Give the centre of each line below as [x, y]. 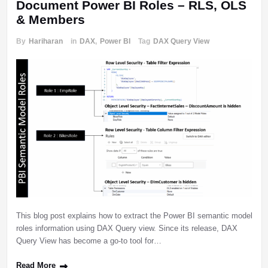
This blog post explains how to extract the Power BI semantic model [134, 216]
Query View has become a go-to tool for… [89, 241]
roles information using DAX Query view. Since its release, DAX [127, 229]
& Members [50, 20]
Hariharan [45, 42]
